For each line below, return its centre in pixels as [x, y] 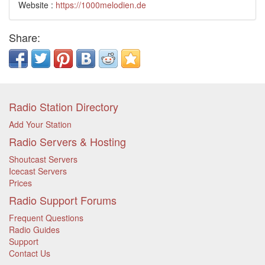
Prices [20, 183]
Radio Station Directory [64, 106]
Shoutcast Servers [43, 159]
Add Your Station [40, 124]
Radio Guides [34, 230]
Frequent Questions [46, 218]
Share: [25, 37]
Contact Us [30, 253]
